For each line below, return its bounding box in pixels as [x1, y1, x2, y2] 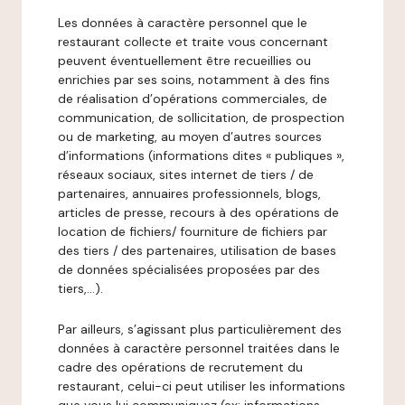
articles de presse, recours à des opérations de [58, 204, 339, 221]
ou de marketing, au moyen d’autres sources [58, 128, 322, 145]
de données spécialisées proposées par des [58, 261, 320, 278]
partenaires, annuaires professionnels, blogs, [58, 185, 321, 202]
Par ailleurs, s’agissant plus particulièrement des [58, 321, 342, 337]
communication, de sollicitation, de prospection [58, 109, 344, 126]
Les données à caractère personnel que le [58, 14, 307, 31]
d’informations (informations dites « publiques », [58, 147, 344, 164]
